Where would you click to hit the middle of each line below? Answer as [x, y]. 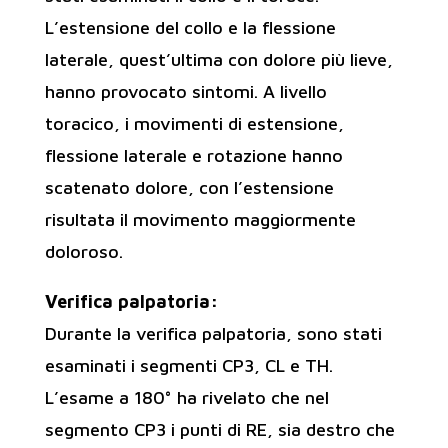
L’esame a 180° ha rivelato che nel [186, 397]
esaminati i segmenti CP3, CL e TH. [188, 365]
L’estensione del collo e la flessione [190, 27]
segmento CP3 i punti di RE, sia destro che [219, 429]
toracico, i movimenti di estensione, [194, 123]
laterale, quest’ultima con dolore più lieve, [218, 59]
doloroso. [83, 251]
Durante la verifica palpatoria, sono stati [213, 333]
